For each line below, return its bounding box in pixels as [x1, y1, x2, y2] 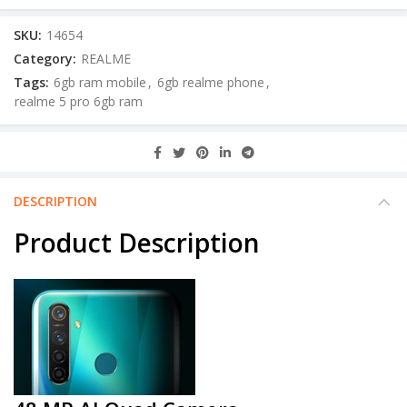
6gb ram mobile [54, 74, 146, 92]
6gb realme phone [157, 74, 264, 92]
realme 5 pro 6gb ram [15, 93, 143, 111]
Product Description [14, 225, 260, 261]
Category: [14, 50, 80, 68]
